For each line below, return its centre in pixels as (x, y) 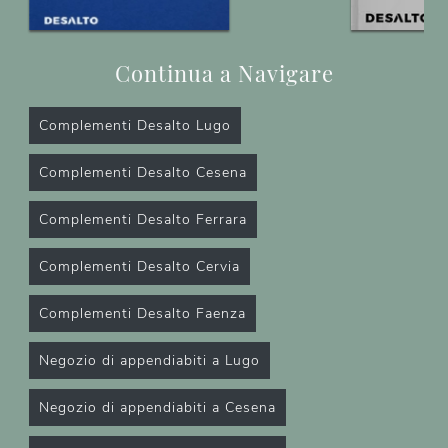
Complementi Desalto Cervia (139, 267)
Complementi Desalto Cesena (143, 173)
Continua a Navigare (224, 73)
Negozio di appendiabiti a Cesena (157, 408)
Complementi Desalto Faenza (142, 314)
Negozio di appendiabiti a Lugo (149, 361)
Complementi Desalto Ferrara (143, 220)
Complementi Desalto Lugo (135, 126)
